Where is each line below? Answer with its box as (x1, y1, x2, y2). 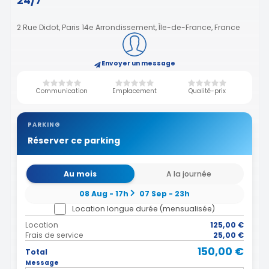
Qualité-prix (189, 86, 226, 96)
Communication (35, 86, 88, 96)
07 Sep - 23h (139, 188, 190, 199)
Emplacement (112, 86, 157, 96)
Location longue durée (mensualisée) (72, 203, 215, 214)
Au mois (64, 168, 97, 179)
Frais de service (25, 230, 83, 241)
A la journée (166, 168, 211, 179)
